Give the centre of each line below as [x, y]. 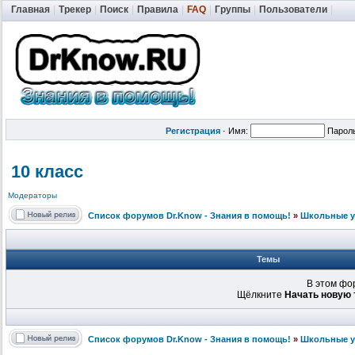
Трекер [75, 10]
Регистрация [193, 131]
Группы [233, 10]
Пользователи [293, 10]
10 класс [47, 172]
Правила [158, 10]
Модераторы [32, 196]
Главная [31, 10]
